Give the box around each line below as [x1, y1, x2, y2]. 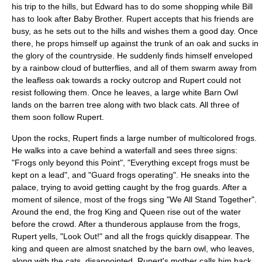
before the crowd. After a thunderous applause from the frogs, [12, 219, 240, 229]
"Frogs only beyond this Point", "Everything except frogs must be [12, 158, 250, 167]
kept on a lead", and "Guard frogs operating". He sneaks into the [12, 170, 250, 180]
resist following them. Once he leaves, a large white [12, 88, 204, 97]
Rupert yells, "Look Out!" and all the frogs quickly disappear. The [12, 232, 250, 241]
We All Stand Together [170, 195, 251, 204]
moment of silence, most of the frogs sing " [12, 195, 170, 204]
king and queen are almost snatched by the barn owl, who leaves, [12, 244, 254, 253]
